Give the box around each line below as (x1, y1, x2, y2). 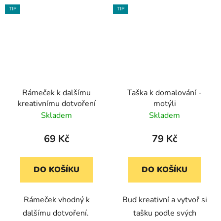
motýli (153, 98, 176, 109)
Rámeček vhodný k (23, 194, 90, 205)
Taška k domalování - (127, 87, 202, 98)
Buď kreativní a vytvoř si (122, 194, 207, 205)
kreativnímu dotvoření (17, 98, 96, 109)
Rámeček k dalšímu (22, 87, 91, 98)
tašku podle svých (133, 207, 196, 219)
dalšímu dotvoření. (22, 207, 91, 219)
